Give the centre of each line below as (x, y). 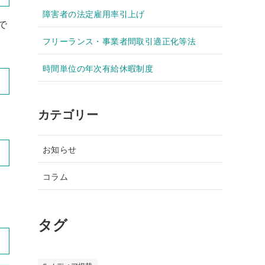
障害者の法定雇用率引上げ (94, 13)
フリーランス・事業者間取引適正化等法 (119, 40)
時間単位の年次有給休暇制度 (98, 67)
